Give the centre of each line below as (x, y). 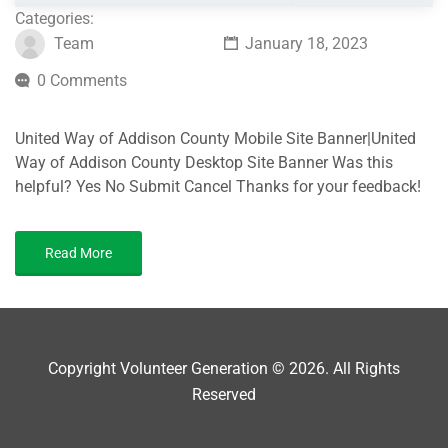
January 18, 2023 (304, 44)
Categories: (54, 18)
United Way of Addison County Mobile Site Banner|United (215, 138)
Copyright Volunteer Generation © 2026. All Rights (224, 368)
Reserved (224, 394)
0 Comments (82, 80)
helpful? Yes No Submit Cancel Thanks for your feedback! (218, 186)
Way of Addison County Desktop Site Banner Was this (204, 162)
